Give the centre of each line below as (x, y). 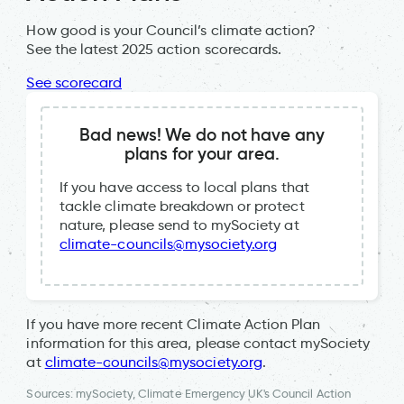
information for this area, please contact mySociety (198, 344)
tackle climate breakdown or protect (182, 206)
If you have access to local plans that (184, 187)
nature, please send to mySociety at (179, 225)
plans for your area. (202, 153)
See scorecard (74, 82)
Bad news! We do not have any (202, 134)
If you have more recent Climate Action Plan (174, 325)
